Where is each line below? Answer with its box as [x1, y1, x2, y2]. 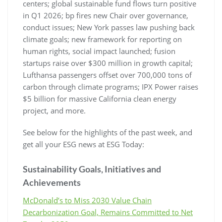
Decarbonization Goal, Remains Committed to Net [23, 207, 193, 217]
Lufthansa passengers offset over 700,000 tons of [23, 69, 192, 80]
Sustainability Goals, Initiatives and [23, 163, 161, 174]
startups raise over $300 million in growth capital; [23, 57, 193, 68]
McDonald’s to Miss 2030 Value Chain [23, 195, 152, 205]
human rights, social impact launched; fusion [23, 46, 175, 56]
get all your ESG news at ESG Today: [23, 139, 144, 149]
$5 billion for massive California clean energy [23, 93, 176, 104]
